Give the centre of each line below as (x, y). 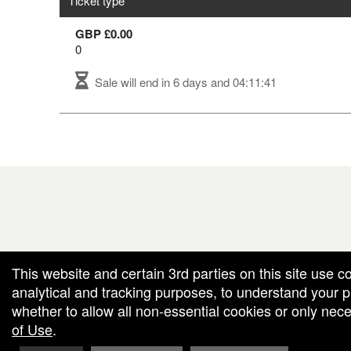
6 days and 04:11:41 (225, 82)
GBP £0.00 (104, 34)
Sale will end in (131, 82)
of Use (32, 329)
